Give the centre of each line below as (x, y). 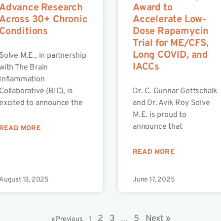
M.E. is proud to (159, 115)
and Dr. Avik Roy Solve (171, 103)
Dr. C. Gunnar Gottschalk (175, 92)
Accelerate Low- (169, 20)
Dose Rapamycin (171, 32)
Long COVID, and (170, 55)
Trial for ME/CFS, (170, 44)
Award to (152, 8)
